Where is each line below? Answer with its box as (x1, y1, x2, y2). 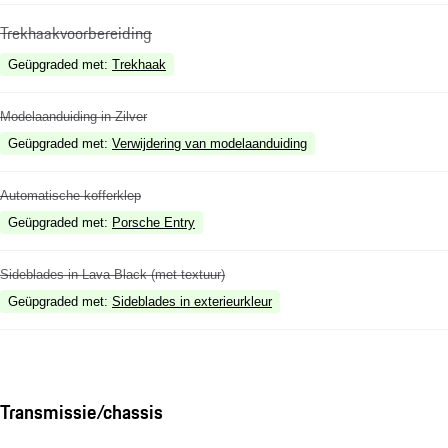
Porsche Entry (112, 215, 195, 230)
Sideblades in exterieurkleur (112, 294, 272, 309)
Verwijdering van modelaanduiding (112, 136, 307, 151)
